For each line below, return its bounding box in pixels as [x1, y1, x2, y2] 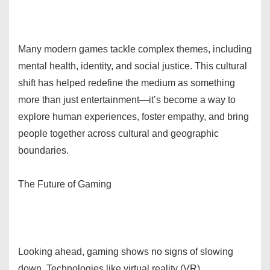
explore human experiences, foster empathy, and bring [18, 111, 249, 122]
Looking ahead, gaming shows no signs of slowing [18, 246, 233, 257]
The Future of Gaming [18, 178, 111, 189]
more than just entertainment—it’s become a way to [18, 94, 236, 105]
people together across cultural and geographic [18, 128, 219, 139]
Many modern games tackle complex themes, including [18, 43, 252, 54]
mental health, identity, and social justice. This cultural [18, 60, 247, 71]
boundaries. [18, 145, 69, 155]
